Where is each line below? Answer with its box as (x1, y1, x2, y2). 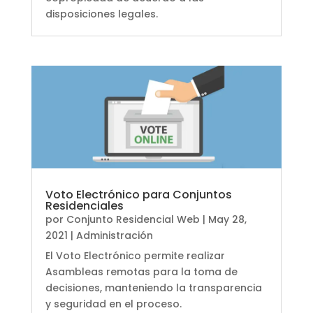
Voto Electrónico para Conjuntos (45, 187, 232, 203)
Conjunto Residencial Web (66, 212, 200, 227)
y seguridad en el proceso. (45, 297, 182, 312)
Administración (75, 228, 153, 243)
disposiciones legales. (45, 7, 158, 22)
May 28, (208, 212, 247, 227)
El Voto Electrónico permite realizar (45, 249, 225, 263)
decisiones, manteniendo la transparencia (45, 281, 262, 296)
